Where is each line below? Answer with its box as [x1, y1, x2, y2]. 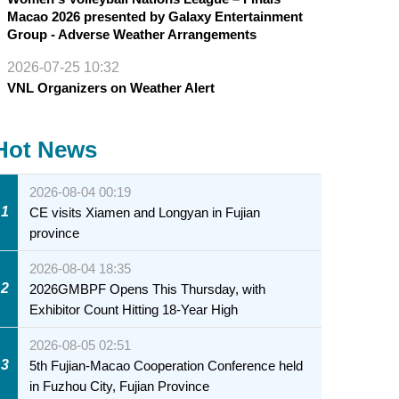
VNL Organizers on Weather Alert [6, 79, 215, 95]
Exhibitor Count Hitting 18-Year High [29, 301, 239, 317]
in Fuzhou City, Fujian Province [29, 378, 210, 394]
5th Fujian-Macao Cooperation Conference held [29, 357, 304, 373]
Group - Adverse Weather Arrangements [6, 26, 256, 42]
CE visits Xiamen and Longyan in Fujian [29, 204, 261, 220]
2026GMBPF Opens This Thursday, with [29, 281, 266, 297]
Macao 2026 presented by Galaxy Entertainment [6, 8, 303, 24]
